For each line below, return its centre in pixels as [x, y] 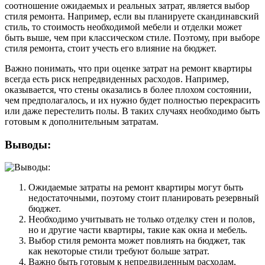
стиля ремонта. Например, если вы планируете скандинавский [132, 16]
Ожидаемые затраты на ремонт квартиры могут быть [136, 188]
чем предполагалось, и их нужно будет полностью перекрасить [132, 100]
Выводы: [28, 144]
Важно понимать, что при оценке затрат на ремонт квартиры [128, 68]
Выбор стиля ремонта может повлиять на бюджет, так [137, 241]
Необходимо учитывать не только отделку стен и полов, [142, 219]
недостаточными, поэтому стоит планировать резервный [144, 198]
